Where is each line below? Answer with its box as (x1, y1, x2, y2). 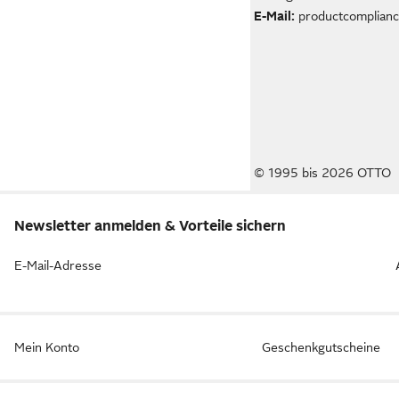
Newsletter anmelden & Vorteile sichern (14, 218, 286, 234)
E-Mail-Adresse (14, 258, 102, 273)
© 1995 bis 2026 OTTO (254, 166, 392, 180)
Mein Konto (14, 340, 79, 354)
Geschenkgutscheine (262, 340, 381, 354)
